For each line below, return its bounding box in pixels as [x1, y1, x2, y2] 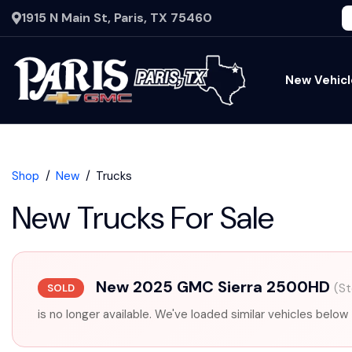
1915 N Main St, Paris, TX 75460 [21, 9, 212, 26]
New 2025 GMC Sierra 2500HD [92, 277, 334, 297]
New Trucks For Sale [12, 197, 274, 238]
